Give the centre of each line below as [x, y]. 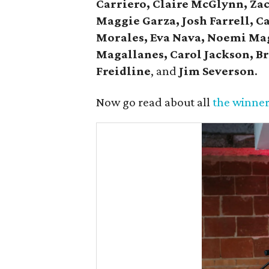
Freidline [124, 71]
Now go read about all [155, 102]
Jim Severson [217, 71]
